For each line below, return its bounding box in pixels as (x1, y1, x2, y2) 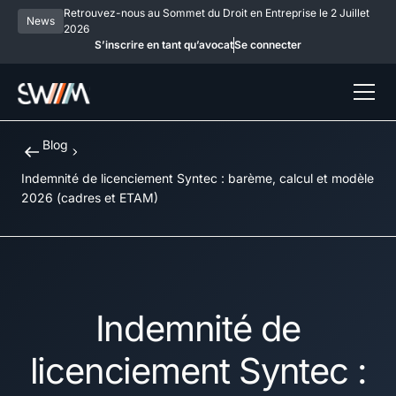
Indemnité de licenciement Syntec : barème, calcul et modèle (21, 170, 374, 186)
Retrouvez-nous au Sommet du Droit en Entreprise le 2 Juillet (64, 5, 370, 19)
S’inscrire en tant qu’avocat (95, 37, 233, 51)
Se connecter (234, 37, 301, 51)
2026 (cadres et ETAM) (21, 189, 158, 205)
